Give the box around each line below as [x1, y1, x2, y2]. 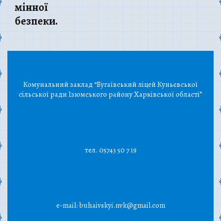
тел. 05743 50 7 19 [84, 145, 137, 155]
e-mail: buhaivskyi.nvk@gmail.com [56, 200, 165, 211]
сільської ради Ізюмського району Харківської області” [19, 89, 202, 100]
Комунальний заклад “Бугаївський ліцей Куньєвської [23, 79, 198, 90]
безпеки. [15, 13, 58, 29]
